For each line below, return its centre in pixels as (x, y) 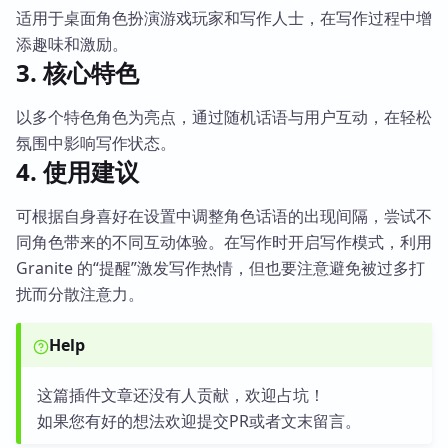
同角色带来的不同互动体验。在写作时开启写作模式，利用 (224, 242)
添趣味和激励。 (72, 44)
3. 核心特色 (77, 72)
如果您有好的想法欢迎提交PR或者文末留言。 (198, 421)
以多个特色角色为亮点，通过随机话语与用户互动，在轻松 (224, 117)
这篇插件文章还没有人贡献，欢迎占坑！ (180, 395)
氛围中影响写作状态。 (96, 143)
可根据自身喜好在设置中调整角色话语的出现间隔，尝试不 (224, 216)
